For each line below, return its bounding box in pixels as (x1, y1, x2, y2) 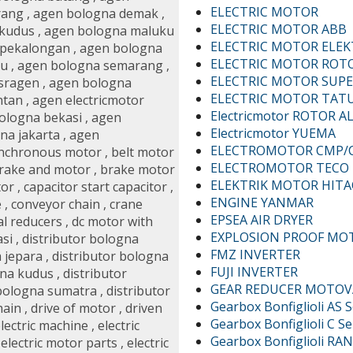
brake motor (100, 161, 175, 179)
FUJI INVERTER (210, 262, 299, 281)
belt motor (111, 143, 174, 162)
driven (125, 299, 162, 318)
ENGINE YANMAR (210, 193, 314, 211)
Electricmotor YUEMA (210, 124, 336, 142)
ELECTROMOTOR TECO (210, 158, 350, 176)
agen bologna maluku (44, 22, 174, 40)
